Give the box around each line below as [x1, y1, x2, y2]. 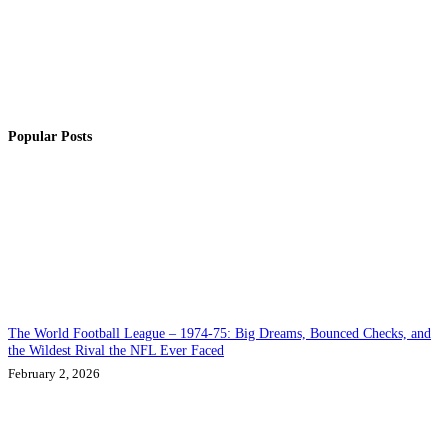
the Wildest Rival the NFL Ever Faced [8, 342, 224, 359]
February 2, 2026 [8, 366, 100, 382]
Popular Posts [8, 128, 92, 145]
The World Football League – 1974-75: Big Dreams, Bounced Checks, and [8, 325, 431, 342]
